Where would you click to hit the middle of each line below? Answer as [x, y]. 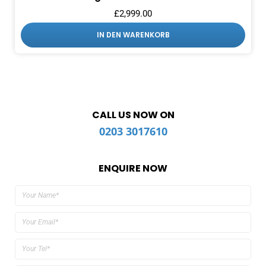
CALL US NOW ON [133, 115]
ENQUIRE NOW [133, 168]
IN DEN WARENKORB [133, 34]
